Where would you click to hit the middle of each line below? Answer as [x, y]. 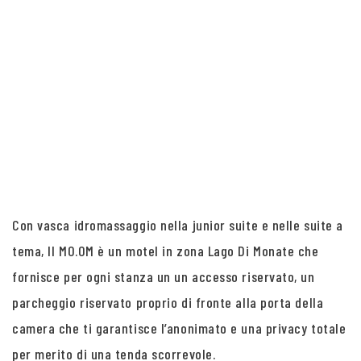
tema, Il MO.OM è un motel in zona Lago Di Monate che [166, 251]
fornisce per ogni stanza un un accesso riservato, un [164, 276]
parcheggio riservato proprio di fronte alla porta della [168, 302]
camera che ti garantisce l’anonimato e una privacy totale [179, 328]
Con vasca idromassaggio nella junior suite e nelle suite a [178, 225]
